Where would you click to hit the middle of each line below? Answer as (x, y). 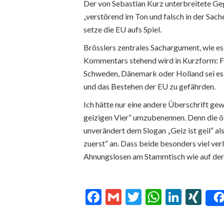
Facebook (134, 197)
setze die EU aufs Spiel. (122, 29)
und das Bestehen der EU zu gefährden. (149, 86)
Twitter (167, 197)
